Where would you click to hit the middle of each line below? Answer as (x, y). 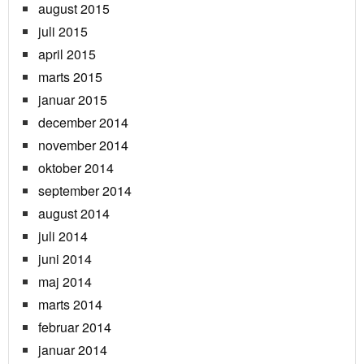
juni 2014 (65, 259)
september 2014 (85, 191)
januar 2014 (73, 350)
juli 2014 (63, 236)
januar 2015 (73, 100)
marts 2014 (70, 305)
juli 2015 (63, 32)
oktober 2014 (76, 168)
